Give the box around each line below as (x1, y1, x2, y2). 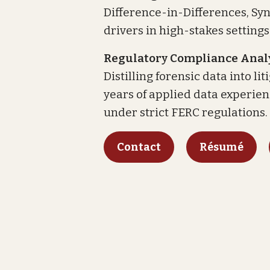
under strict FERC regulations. (104, 105, 268, 119)
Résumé (199, 140, 243, 154)
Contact (117, 140, 161, 154)
